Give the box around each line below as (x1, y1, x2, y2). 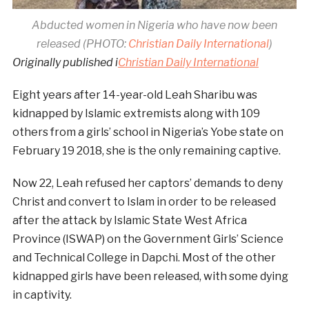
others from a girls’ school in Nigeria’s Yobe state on (12, 125, 283, 139)
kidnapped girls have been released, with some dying (12, 269, 288, 283)
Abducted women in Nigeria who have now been (32, 18, 277, 32)
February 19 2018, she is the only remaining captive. (12, 143, 281, 157)
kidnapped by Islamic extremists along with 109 (12, 106, 260, 120)
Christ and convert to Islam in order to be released (12, 195, 276, 208)
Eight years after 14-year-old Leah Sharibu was (12, 88, 257, 101)
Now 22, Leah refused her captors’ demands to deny (12, 176, 283, 190)
